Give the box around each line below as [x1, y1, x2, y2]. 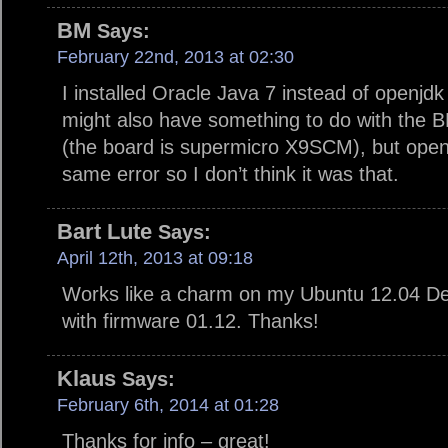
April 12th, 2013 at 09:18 [57, 248, 253, 269]
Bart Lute [57, 219, 152, 245]
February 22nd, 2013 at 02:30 [57, 47, 294, 68]
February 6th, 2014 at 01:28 [57, 395, 279, 416]
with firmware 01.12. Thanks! [62, 310, 319, 333]
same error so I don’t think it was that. [62, 163, 399, 186]
